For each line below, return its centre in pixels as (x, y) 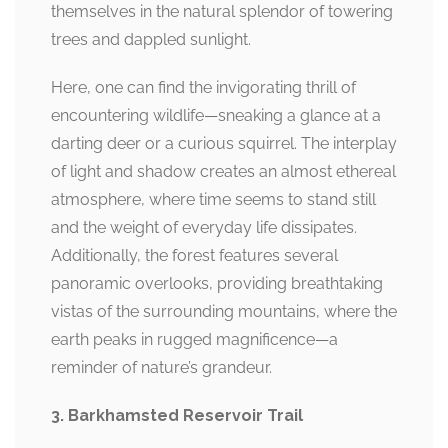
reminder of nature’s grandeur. (161, 367)
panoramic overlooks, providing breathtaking (217, 283)
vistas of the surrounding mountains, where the (224, 311)
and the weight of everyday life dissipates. (204, 227)
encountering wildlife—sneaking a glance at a (216, 115)
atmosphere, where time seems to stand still (213, 199)
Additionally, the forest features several (194, 255)
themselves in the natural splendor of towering (222, 11)
